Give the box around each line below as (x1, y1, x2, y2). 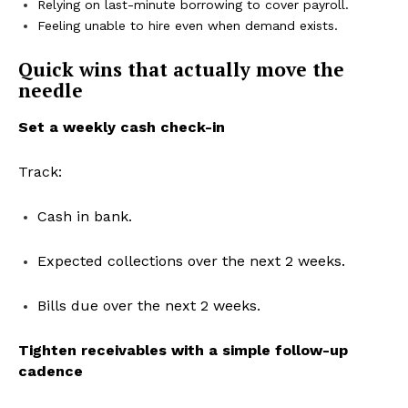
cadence (18, 362, 83, 381)
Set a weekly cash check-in (18, 118, 225, 137)
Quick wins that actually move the (18, 56, 344, 83)
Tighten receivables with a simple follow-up (18, 342, 348, 360)
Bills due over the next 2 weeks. (37, 297, 260, 315)
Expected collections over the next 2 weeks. (37, 252, 345, 270)
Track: (18, 163, 62, 181)
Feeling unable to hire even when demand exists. (37, 18, 338, 34)
